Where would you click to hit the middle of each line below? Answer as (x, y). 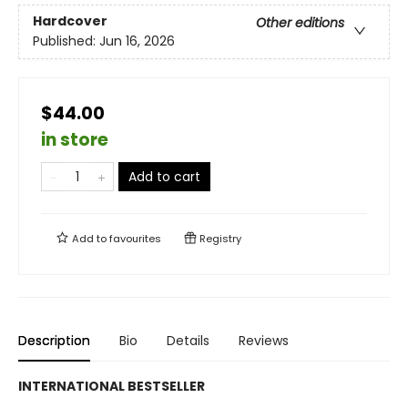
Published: (66, 41)
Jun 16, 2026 (137, 41)
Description (54, 341)
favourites (135, 239)
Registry (219, 239)
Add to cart (164, 177)
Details (188, 341)
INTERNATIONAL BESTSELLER (112, 387)
